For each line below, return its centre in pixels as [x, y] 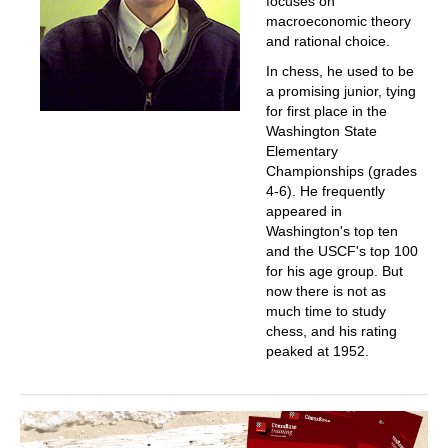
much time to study [325, 311]
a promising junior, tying [340, 91]
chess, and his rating [331, 331]
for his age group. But [334, 271]
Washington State [321, 131]
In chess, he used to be [339, 71]
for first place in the [326, 111]
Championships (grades [341, 171]
